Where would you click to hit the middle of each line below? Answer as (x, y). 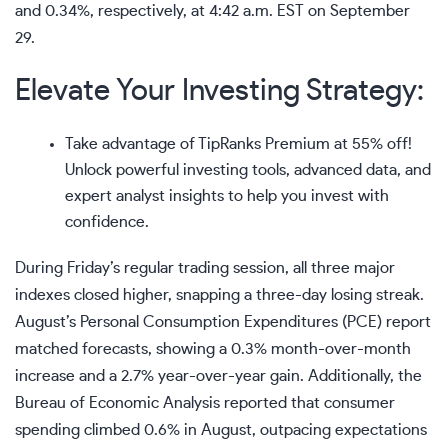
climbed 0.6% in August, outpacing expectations (253, 430)
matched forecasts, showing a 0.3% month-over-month (213, 349)
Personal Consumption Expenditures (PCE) (231, 322)
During (41, 268)
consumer (359, 403)
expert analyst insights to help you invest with (227, 196)
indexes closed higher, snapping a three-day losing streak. (219, 295)
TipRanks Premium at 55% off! (305, 144)
